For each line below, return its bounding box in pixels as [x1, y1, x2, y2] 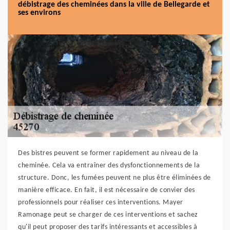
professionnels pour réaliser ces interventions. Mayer [18, 199, 183, 206]
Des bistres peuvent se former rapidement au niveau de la [18, 149, 198, 157]
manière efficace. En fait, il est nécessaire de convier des [18, 186, 195, 194]
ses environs [18, 9, 61, 17]
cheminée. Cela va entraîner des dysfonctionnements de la [18, 162, 200, 169]
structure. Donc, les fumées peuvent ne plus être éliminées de [18, 174, 211, 182]
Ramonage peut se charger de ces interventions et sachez [18, 211, 198, 219]
